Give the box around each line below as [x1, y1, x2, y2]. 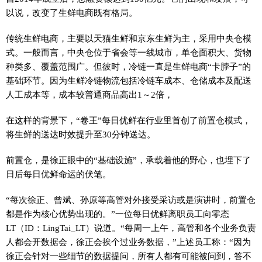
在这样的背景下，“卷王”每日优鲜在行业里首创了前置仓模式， [6, 115, 251, 125]
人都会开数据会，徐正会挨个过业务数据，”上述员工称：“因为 [6, 237, 251, 247]
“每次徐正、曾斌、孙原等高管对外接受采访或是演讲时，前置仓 [6, 195, 256, 205]
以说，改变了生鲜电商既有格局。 [6, 8, 137, 18]
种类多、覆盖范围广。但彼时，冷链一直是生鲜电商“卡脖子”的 [6, 61, 251, 71]
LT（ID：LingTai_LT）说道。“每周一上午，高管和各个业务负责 [6, 223, 256, 233]
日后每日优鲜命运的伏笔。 [6, 169, 111, 179]
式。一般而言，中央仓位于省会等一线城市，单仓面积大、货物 [6, 47, 251, 57]
